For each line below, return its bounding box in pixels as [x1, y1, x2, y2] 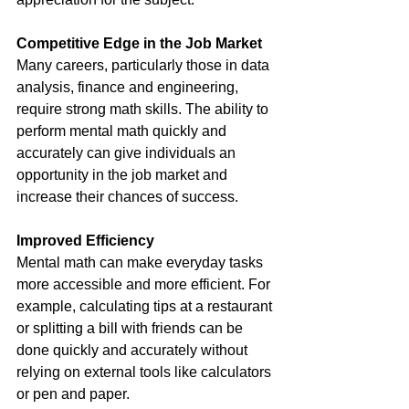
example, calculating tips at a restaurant [16, 299, 276, 315]
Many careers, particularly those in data [16, 58, 273, 74]
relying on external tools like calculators [16, 364, 275, 381]
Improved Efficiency [16, 233, 154, 249]
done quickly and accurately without [16, 342, 251, 359]
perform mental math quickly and [16, 123, 230, 140]
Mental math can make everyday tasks [16, 255, 267, 271]
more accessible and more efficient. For [16, 277, 274, 293]
